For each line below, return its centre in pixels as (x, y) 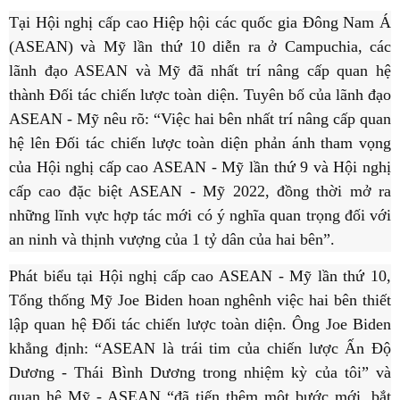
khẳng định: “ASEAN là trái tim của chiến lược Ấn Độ (200, 349)
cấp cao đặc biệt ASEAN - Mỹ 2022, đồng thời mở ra (200, 192)
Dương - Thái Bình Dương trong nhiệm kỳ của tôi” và (200, 373)
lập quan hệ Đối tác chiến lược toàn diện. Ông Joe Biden (200, 325)
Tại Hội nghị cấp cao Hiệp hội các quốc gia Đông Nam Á (200, 23)
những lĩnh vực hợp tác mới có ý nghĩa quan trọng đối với (200, 216)
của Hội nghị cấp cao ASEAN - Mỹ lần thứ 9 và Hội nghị (200, 167)
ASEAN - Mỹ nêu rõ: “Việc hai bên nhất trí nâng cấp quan (200, 119)
